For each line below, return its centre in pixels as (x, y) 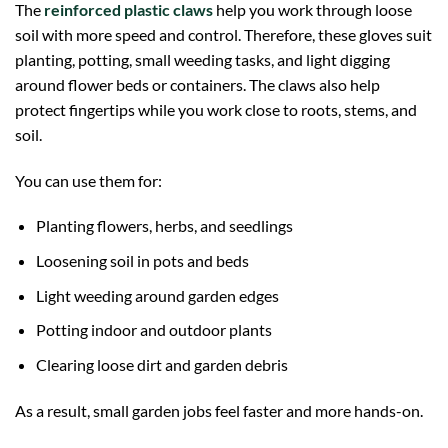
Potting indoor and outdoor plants (153, 330)
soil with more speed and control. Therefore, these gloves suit (223, 34)
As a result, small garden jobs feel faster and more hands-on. (219, 410)
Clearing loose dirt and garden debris (161, 364)
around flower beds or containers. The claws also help (197, 84)
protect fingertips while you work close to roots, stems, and (216, 109)
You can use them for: (88, 180)
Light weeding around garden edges (157, 295)
